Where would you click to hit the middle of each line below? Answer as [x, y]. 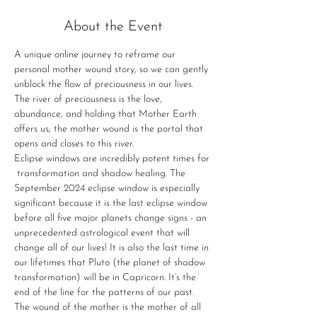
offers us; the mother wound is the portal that [110, 129]
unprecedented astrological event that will [103, 233]
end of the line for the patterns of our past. [104, 292]
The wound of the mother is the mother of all [109, 307]
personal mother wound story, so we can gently [113, 69]
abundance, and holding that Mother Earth [107, 114]
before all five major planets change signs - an [112, 218]
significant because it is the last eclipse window [112, 203]
